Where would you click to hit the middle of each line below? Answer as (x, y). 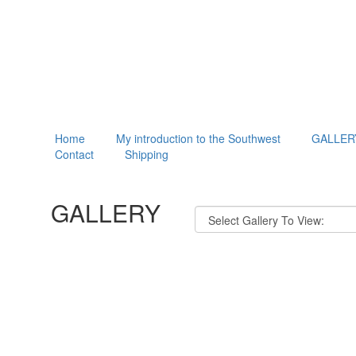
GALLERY (105, 213)
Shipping (146, 154)
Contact (74, 154)
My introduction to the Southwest (198, 138)
